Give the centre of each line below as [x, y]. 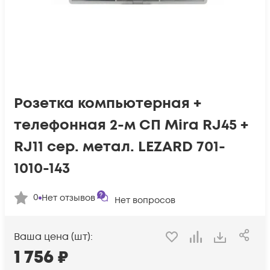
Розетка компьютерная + [108, 103]
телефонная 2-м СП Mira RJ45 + [131, 125]
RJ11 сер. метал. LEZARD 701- [120, 147]
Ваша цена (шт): [53, 237]
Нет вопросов [145, 200]
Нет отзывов [68, 198]
